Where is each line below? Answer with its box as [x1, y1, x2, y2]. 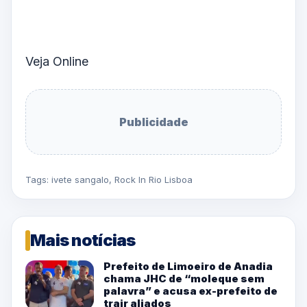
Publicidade [119, 114, 188, 129]
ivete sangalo [51, 173, 109, 185]
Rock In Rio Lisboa [114, 173, 193, 185]
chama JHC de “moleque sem [103, 271, 265, 285]
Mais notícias [30, 230, 136, 251]
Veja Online [25, 54, 88, 69]
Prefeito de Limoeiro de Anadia [103, 259, 273, 273]
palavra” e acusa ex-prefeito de [103, 284, 278, 297]
